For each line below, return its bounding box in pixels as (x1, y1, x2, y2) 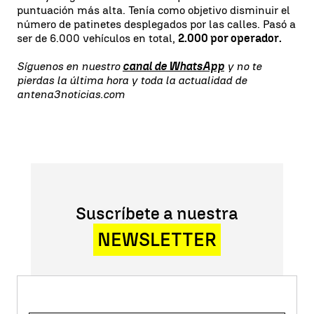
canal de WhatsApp (123, 60, 224, 73)
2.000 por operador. (178, 32, 282, 45)
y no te (224, 60, 261, 73)
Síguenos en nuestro (17, 60, 123, 73)
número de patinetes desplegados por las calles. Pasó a (17, 18, 296, 31)
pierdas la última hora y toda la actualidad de (17, 74, 247, 87)
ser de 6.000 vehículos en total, (17, 32, 178, 45)
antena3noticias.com (17, 88, 125, 101)
